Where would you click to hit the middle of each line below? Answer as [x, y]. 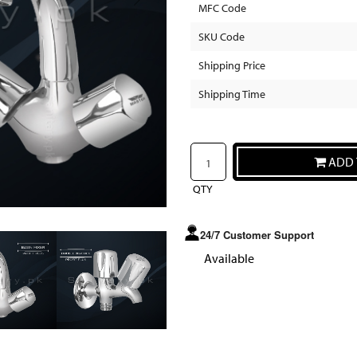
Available [229, 258]
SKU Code [222, 37]
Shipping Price [232, 66]
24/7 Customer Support [257, 234]
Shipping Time [232, 94]
